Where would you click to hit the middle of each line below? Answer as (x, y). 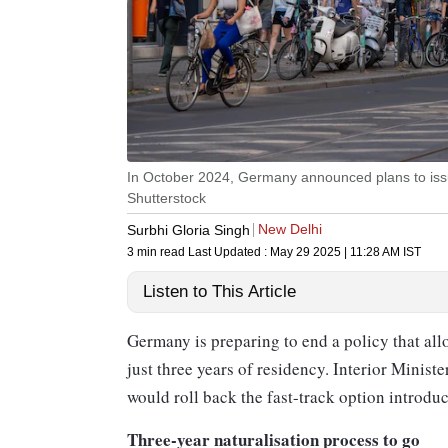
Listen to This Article (219, 292)
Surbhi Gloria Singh (188, 229)
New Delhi (290, 229)
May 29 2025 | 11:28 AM (335, 252)
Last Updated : (229, 252)
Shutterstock (166, 198)
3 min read (157, 252)
